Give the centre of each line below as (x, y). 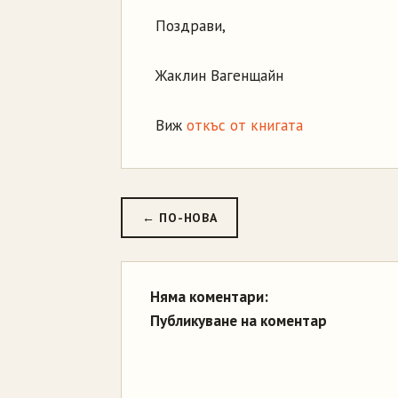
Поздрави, (191, 26)
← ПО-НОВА (180, 218)
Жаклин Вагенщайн (219, 76)
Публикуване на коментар (239, 321)
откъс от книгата (245, 125)
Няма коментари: (209, 297)
